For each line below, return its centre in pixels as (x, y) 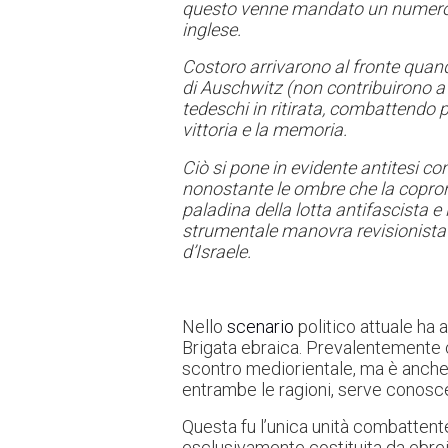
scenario (260, 326)
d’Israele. (216, 251)
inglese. (211, 29)
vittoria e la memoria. (264, 130)
